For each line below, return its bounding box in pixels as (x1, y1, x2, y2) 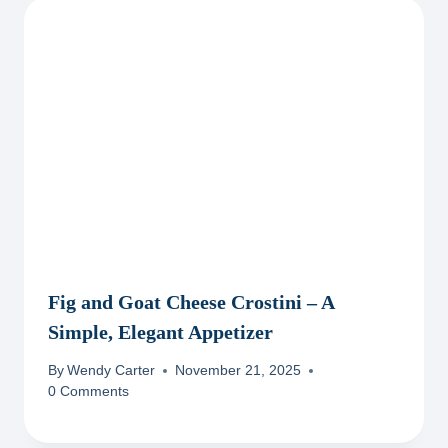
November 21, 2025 (175, 363, 302, 379)
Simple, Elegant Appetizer (48, 320, 273, 343)
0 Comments (48, 384, 129, 400)
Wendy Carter (67, 363, 156, 379)
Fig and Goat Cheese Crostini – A (48, 290, 334, 313)
